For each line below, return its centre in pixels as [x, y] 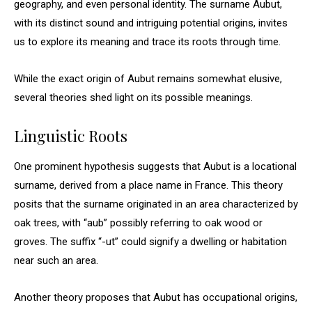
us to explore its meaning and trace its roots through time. [147, 42]
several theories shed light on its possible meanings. [133, 97]
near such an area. [56, 260]
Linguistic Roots [71, 136]
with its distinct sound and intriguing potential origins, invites [151, 23]
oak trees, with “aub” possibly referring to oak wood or [138, 223]
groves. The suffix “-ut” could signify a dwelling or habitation [150, 242]
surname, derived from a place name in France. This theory [148, 185]
